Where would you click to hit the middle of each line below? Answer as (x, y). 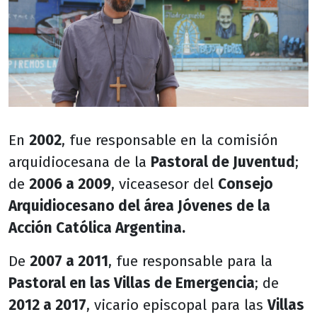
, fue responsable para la (190, 262)
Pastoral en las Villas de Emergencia (132, 284)
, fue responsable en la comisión (170, 141)
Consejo (246, 185)
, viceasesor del (165, 185)
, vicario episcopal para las (177, 306)
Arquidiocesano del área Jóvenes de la (139, 207)
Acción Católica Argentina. (97, 229)
